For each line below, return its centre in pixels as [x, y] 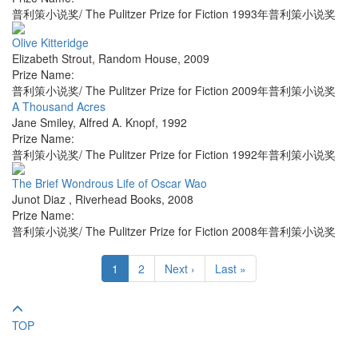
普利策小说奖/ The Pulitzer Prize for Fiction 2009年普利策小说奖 [174, 91]
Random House [138, 59]
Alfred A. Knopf [117, 123]
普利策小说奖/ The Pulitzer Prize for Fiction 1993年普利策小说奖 [174, 14]
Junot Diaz [40, 199]
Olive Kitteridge [50, 43]
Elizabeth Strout [52, 59]
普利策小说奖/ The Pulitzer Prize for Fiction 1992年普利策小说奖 [174, 155]
